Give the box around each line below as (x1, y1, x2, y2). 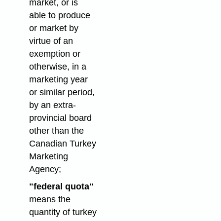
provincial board (29, 112, 92, 123)
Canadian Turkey (29, 138, 96, 148)
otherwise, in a (29, 61, 86, 72)
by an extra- (29, 100, 76, 110)
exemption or (29, 48, 80, 59)
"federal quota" (29, 181, 94, 191)
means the (29, 194, 71, 204)
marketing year (29, 74, 88, 84)
